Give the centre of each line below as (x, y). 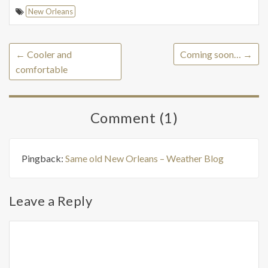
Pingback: (43, 158)
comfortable (42, 69)
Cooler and (48, 54)
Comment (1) (134, 117)
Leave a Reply (51, 200)
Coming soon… (211, 54)
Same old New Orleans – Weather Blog (144, 158)
